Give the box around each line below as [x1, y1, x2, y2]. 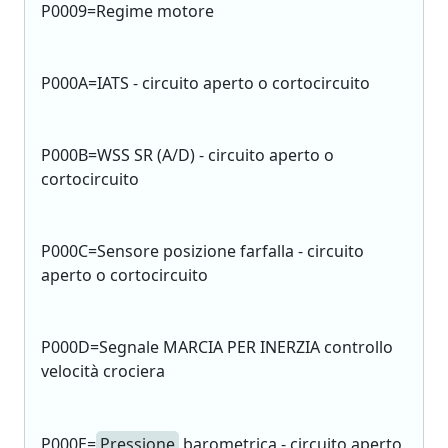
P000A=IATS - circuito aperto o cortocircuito [41, 72, 370, 94]
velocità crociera [41, 360, 165, 382]
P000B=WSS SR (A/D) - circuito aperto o [41, 144, 334, 166]
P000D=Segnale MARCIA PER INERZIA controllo [41, 336, 393, 358]
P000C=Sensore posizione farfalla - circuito [41, 240, 364, 262]
